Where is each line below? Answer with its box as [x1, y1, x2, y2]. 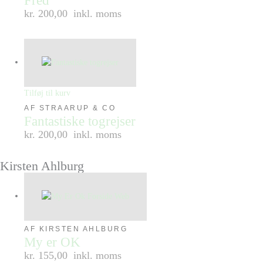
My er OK [24, 234, 81, 249]
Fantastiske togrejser [24, 113, 136, 129]
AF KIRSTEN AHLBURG [24, 224, 128, 233]
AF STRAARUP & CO [24, 103, 116, 112]
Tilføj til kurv [24, 88, 71, 97]
